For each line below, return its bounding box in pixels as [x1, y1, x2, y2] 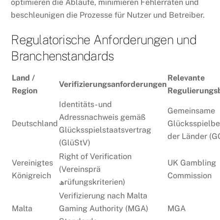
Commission [167, 170, 212, 180]
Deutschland [12, 118, 58, 128]
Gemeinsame [167, 106, 216, 115]
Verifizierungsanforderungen [59, 79, 167, 89]
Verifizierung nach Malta [59, 191, 148, 200]
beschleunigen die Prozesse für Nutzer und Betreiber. [11, 10, 205, 20]
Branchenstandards [11, 49, 114, 63]
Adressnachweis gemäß [59, 112, 146, 122]
